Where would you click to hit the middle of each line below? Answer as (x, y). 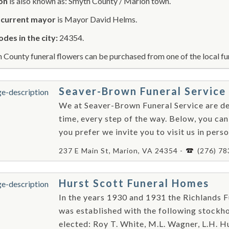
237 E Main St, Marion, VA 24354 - (122, 151)
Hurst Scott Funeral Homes (134, 183)
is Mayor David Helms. (96, 19)
